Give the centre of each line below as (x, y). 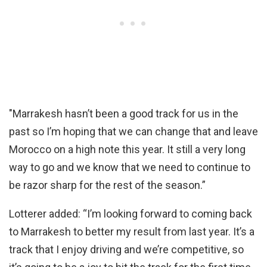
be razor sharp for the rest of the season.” (107, 185)
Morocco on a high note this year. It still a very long (127, 149)
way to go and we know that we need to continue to (130, 167)
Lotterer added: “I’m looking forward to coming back (131, 213)
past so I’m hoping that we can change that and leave (133, 131)
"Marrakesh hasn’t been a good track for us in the (124, 113)
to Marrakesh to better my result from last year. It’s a (132, 231)
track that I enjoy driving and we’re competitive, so (126, 249)
